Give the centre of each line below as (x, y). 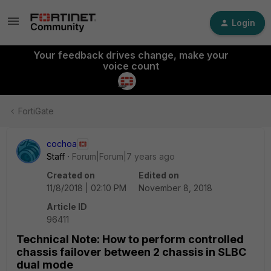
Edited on (159, 175)
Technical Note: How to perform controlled (130, 239)
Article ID (67, 207)
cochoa (62, 144)
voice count (131, 66)
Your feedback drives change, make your (131, 55)
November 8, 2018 (175, 188)
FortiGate (36, 111)
